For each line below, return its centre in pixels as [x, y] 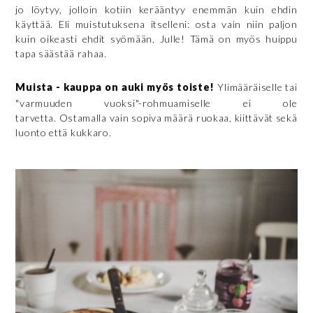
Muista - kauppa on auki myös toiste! [117, 87]
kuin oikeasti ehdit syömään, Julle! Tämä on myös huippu [156, 38]
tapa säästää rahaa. [61, 53]
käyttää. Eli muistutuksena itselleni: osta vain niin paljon [156, 24]
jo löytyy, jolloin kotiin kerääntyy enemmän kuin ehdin [156, 9]
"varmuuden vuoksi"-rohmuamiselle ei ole [156, 103]
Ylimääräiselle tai [257, 87]
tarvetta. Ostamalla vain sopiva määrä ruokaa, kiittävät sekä [156, 117]
